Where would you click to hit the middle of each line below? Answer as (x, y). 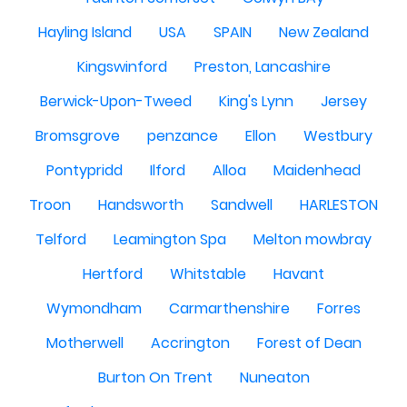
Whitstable (208, 274)
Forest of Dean (309, 343)
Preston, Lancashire (262, 67)
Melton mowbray (313, 239)
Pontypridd (84, 170)
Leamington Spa (170, 239)
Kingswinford (122, 67)
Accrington (190, 343)
